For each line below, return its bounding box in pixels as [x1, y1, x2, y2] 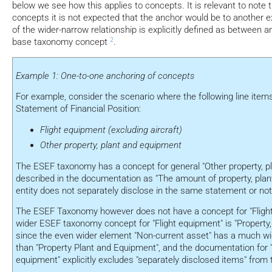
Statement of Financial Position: [16, 103, 141, 115]
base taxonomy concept [12, 36, 110, 48]
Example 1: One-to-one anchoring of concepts [16, 70, 194, 81]
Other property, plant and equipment [40, 140, 182, 151]
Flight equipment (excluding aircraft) [40, 124, 182, 135]
